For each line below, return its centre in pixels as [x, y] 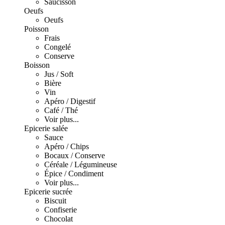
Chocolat [59, 219]
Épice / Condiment [74, 174]
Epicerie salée [46, 128]
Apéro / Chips [67, 146]
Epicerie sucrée [48, 192]
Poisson [36, 29]
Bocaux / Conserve [75, 155]
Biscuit [55, 201]
